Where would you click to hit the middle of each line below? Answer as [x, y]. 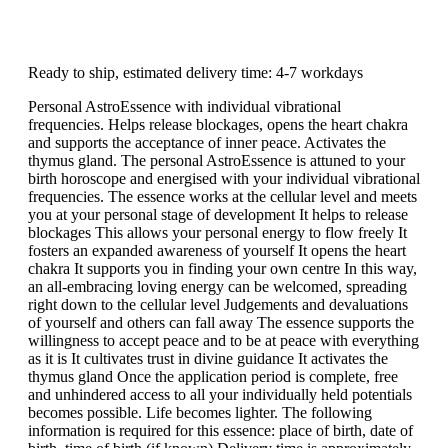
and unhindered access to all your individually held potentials [220, 394]
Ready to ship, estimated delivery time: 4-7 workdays [195, 72]
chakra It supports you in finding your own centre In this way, [222, 268]
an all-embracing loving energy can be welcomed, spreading [217, 286]
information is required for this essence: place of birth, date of [220, 430]
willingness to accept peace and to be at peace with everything [223, 340]
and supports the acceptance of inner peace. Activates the [207, 142]
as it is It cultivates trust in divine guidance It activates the [208, 358]
